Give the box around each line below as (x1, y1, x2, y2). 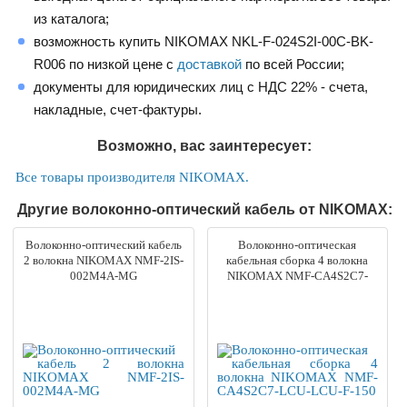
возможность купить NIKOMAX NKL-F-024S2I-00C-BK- (34, 33, 374, 49)
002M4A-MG (69, 268, 137, 283)
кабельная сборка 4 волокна (226, 253, 369, 267)
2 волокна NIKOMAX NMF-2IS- (23, 253, 184, 267)
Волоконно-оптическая (238, 237, 357, 252)
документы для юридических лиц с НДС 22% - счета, (34, 78, 369, 94)
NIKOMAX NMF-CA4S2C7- (226, 268, 368, 283)
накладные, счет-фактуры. (34, 101, 203, 117)
